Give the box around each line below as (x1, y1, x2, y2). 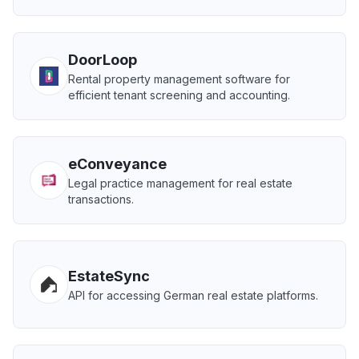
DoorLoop (68, 51, 137, 68)
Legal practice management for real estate (68, 176, 292, 190)
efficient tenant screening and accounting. (68, 88, 290, 102)
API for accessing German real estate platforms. (68, 288, 318, 302)
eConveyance (68, 155, 167, 172)
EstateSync (68, 268, 150, 284)
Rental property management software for (68, 72, 290, 86)
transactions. (68, 192, 134, 206)
